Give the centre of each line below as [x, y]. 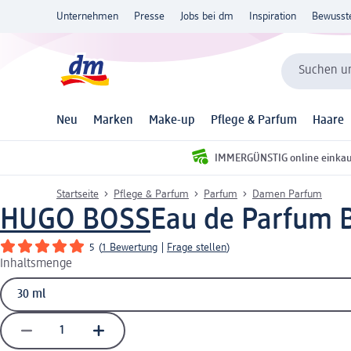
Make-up [172, 121]
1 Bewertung [130, 247]
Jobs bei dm [207, 16]
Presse [149, 16]
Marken [113, 121]
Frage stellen [197, 247]
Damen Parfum [287, 194]
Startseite [78, 194]
